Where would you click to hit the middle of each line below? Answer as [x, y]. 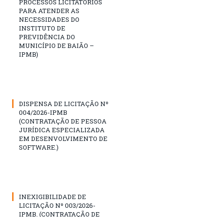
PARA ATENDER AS [49, 11]
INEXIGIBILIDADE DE [53, 197]
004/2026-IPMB [43, 113]
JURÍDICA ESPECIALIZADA [62, 130]
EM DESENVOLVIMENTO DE [63, 139]
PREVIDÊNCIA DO [47, 37]
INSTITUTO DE [42, 28]
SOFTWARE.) [39, 147]
